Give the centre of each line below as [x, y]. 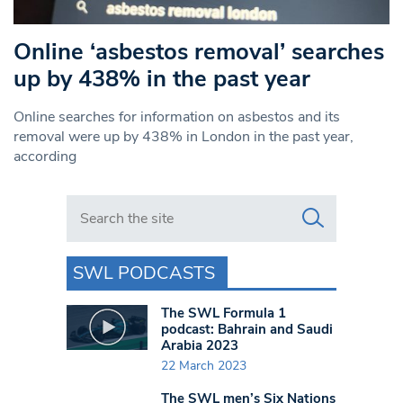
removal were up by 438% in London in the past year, [184, 136]
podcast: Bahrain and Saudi [247, 329]
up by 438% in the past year [162, 78]
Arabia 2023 [200, 345]
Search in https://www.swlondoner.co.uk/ [197, 204]
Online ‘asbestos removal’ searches [199, 51]
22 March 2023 [204, 365]
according [45, 156]
